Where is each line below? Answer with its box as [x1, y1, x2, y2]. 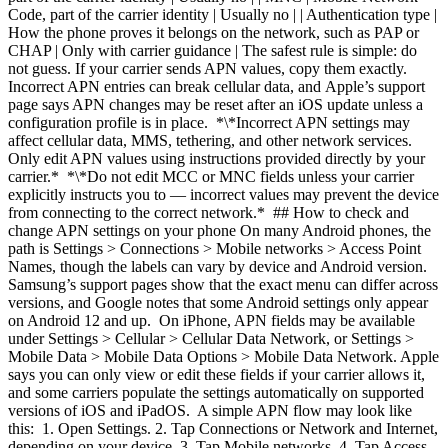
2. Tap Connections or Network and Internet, [155, 420, 438, 437]
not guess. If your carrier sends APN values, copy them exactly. [8, 60, 407, 77]
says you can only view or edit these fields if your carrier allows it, [8, 366, 425, 383]
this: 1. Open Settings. [8, 420, 155, 437]
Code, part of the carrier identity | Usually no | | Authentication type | [8, 6, 437, 23]
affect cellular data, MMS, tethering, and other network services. [8, 132, 412, 149]
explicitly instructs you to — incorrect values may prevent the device [8, 186, 439, 203]
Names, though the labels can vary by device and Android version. [8, 258, 427, 275]
